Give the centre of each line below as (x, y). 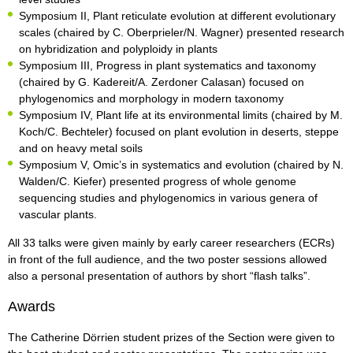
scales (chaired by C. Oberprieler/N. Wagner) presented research (182, 33)
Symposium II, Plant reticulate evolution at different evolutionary (177, 16)
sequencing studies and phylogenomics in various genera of (168, 198)
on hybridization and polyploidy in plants (118, 49)
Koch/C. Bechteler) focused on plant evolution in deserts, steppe (179, 132)
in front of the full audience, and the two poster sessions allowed (167, 260)
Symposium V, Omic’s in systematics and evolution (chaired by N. (181, 165)
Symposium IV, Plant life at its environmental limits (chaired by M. (181, 115)
